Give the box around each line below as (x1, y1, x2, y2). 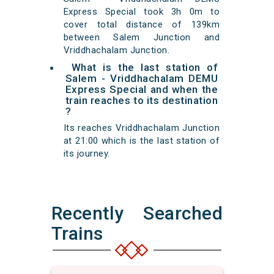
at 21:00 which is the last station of (63, 135, 220, 147)
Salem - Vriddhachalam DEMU (65, 72, 218, 85)
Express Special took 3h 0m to (63, 6, 220, 18)
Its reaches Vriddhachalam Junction (63, 122, 220, 134)
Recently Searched (51, 202, 223, 224)
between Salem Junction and (63, 32, 220, 43)
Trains (51, 223, 103, 245)
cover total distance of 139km (63, 19, 220, 31)
